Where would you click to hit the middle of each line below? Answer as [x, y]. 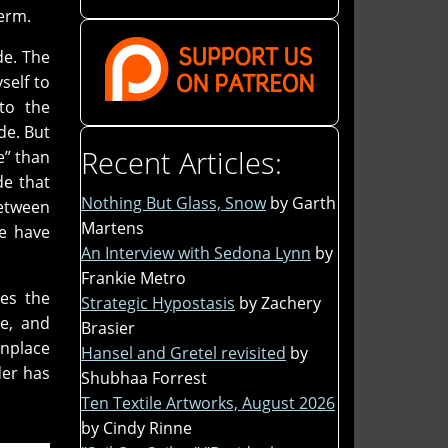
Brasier [108, 327]
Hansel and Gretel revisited [183, 352]
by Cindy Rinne [136, 427]
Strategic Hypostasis [158, 302]
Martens [112, 227]
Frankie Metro [133, 277]
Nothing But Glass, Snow [173, 202]
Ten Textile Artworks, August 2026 [208, 402]
